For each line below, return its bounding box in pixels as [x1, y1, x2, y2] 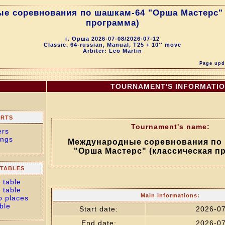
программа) [85, 18, 140, 28]
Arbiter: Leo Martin [83, 47, 142, 54]
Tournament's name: [131, 123, 210, 131]
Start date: [79, 205, 118, 213]
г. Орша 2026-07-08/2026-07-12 [65, 35, 160, 42]
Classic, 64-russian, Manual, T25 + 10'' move [44, 41, 181, 48]
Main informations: [141, 192, 200, 198]
